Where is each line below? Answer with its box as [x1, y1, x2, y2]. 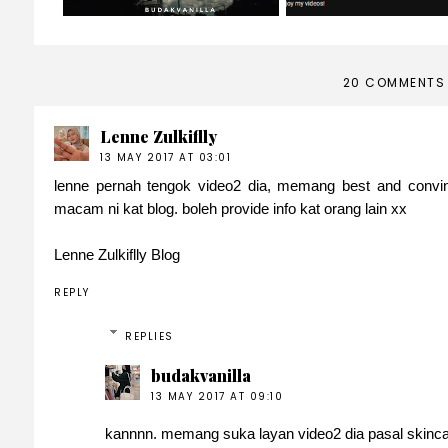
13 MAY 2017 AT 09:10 [151, 388, 283, 404]
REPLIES [125, 328, 174, 344]
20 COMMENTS [342, 74, 446, 92]
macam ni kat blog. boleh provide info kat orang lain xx [54, 200, 407, 218]
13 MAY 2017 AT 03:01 [100, 150, 231, 166]
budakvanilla [151, 364, 251, 386]
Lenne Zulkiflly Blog [54, 246, 180, 264]
